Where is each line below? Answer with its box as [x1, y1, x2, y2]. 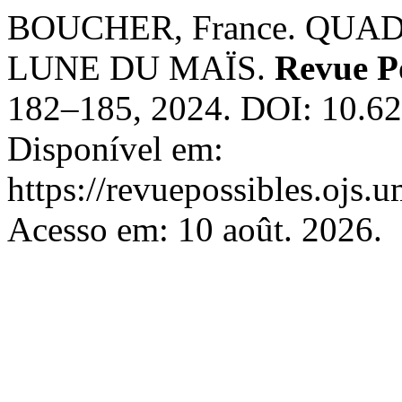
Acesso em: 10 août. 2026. [7, 210, 382, 249]
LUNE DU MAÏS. [7, 48, 275, 87]
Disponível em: [7, 129, 223, 168]
